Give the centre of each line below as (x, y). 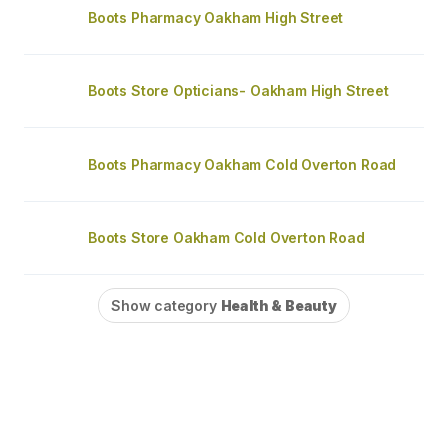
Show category (166, 305)
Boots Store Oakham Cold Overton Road (226, 237)
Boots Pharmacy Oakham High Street (216, 17)
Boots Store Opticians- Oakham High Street (238, 90)
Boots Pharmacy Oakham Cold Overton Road (242, 164)
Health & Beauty (278, 305)
